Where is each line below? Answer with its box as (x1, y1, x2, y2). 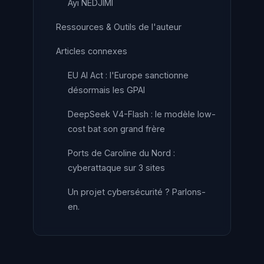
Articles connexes (56, 46, 127, 56)
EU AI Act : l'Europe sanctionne (68, 70, 189, 80)
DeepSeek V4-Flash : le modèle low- (68, 109, 216, 119)
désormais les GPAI (68, 85, 145, 95)
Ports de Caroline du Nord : (68, 148, 175, 158)
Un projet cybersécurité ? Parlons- (68, 187, 206, 197)
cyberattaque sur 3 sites (68, 163, 165, 173)
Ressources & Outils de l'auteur (56, 22, 181, 32)
